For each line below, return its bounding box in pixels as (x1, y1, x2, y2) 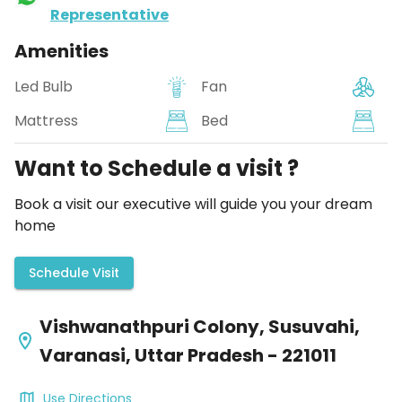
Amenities (14, 39, 109, 64)
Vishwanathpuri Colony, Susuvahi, (39, 313, 360, 339)
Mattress (14, 110, 78, 131)
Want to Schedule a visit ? (14, 153, 299, 183)
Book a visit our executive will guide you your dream (14, 194, 372, 214)
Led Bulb (14, 76, 73, 97)
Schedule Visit (29, 263, 119, 282)
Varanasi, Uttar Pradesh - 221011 (39, 342, 336, 368)
